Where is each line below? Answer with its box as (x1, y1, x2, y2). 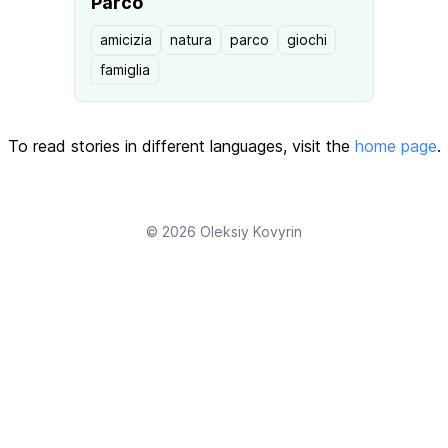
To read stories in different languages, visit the (7, 136, 355, 156)
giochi (287, 31, 327, 48)
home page (354, 136, 437, 156)
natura (170, 31, 212, 48)
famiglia (100, 61, 150, 78)
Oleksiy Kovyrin (200, 223, 302, 240)
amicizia (100, 31, 152, 48)
